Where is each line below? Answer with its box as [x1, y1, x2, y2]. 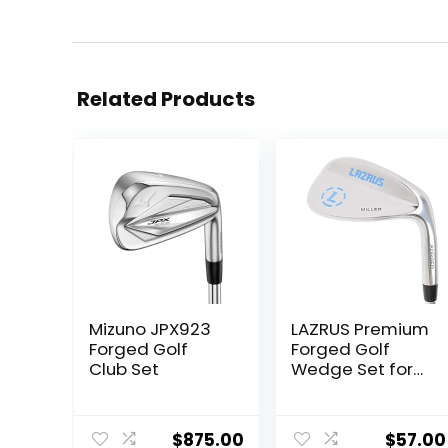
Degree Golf [290, 397, 393, 421]
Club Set [88, 357, 159, 381]
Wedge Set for [290, 357, 413, 381]
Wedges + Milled [290, 417, 430, 441]
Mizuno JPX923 [88, 317, 211, 341]
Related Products [77, 85, 255, 113]
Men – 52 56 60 [290, 377, 416, 401]
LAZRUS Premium [290, 317, 429, 341]
